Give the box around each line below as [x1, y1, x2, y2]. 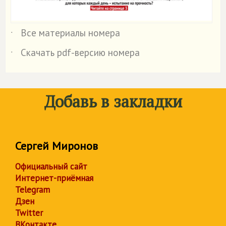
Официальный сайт [15, 161, 87, 173]
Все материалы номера [21, 27, 120, 39]
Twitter [15, 207, 43, 219]
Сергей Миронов [15, 139, 98, 153]
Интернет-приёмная [15, 173, 93, 184]
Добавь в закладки [44, 91, 182, 112]
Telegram [15, 184, 50, 196]
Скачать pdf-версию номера [21, 46, 140, 59]
